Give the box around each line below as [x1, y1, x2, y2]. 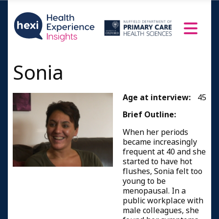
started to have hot [123, 156, 192, 167]
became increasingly [123, 136, 197, 148]
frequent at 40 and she [123, 146, 206, 157]
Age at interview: [123, 92, 191, 103]
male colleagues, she [123, 205, 199, 216]
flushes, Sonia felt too [123, 166, 202, 177]
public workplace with [123, 195, 203, 206]
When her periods [123, 127, 188, 138]
